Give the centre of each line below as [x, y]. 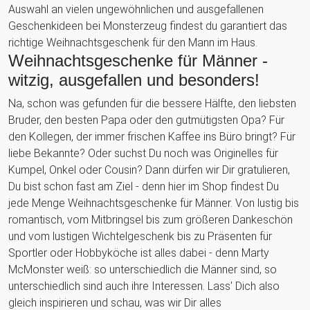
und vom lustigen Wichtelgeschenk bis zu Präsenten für [140, 236]
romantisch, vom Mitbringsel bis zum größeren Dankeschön [151, 219]
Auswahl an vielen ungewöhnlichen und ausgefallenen [136, 9]
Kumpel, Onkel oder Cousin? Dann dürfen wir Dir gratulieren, [149, 170]
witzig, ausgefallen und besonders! [134, 80]
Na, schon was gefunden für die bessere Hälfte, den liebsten [152, 103]
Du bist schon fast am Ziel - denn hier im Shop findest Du [144, 186]
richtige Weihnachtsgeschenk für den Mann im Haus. [133, 42]
